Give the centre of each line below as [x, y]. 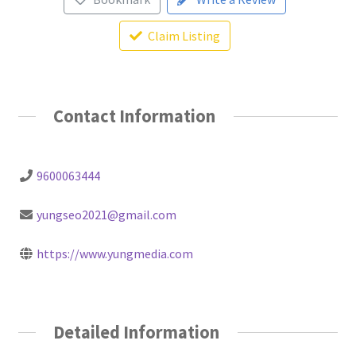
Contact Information [135, 116]
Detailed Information [137, 333]
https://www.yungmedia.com [114, 254]
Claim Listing [184, 35]
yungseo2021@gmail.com [106, 215]
